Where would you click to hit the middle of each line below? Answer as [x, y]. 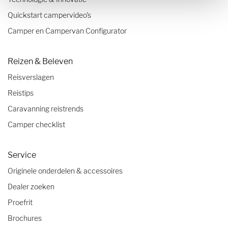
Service [22, 155]
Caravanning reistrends [46, 108]
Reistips [21, 93]
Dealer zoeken [31, 186]
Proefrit [20, 202]
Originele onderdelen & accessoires [65, 170]
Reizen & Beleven [40, 61]
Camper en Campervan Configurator [67, 31]
